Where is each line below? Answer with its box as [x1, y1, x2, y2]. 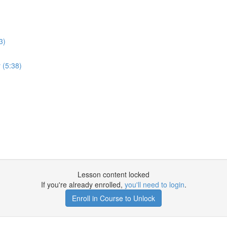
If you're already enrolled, [41, 179, 125, 190]
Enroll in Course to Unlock [72, 193, 155, 203]
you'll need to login [124, 179, 184, 190]
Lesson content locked [78, 169, 149, 179]
